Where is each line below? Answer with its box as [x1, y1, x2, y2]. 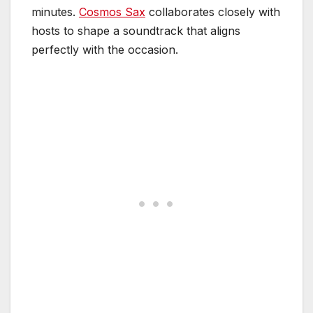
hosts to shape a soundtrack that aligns [31, 24, 240, 38]
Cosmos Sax [79, 5, 145, 20]
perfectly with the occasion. [31, 43, 178, 57]
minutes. [31, 5, 79, 20]
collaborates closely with [145, 5, 280, 20]
